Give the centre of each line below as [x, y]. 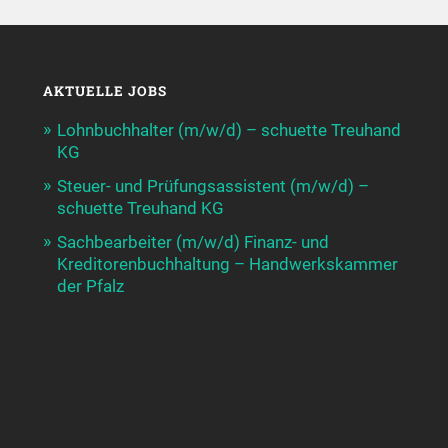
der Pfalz [90, 285]
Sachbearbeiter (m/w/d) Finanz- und [192, 241]
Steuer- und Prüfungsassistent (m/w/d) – [212, 185]
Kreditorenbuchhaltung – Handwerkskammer [227, 263]
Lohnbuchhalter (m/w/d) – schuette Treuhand [228, 129]
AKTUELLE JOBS [104, 90]
